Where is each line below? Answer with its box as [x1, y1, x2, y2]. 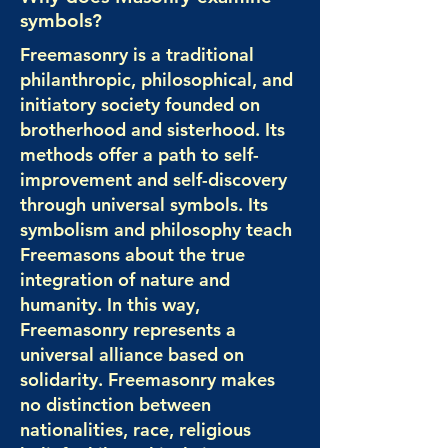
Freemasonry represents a [20, 318, 236, 341]
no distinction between [20, 393, 211, 416]
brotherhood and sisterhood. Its [20, 118, 285, 141]
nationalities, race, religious [20, 418, 251, 441]
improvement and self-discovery [20, 168, 287, 191]
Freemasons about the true [20, 243, 245, 266]
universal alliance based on [20, 343, 244, 366]
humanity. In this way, [20, 293, 200, 316]
